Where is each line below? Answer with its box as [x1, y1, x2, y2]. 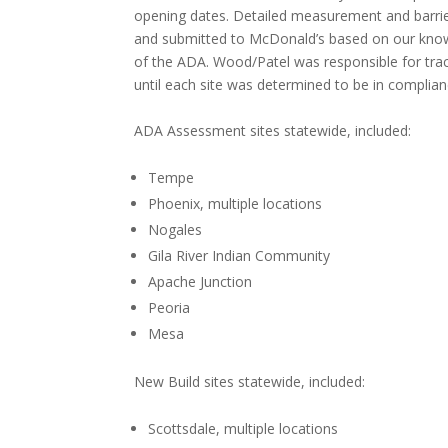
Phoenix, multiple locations [148, 193, 323, 213]
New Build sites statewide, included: [134, 371, 366, 391]
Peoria [148, 297, 191, 317]
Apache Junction [148, 271, 253, 291]
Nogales [148, 219, 203, 239]
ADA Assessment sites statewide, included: [134, 120, 412, 140]
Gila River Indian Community [148, 245, 331, 265]
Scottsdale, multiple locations [148, 418, 339, 438]
